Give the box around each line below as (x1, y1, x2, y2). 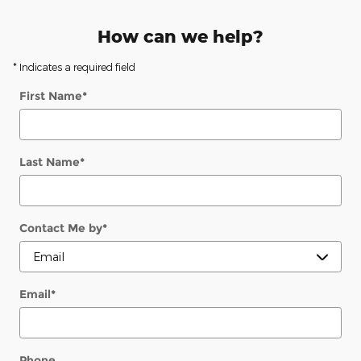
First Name (19, 89, 82, 103)
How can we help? (98, 26, 263, 47)
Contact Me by (19, 221, 102, 235)
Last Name (19, 155, 80, 169)
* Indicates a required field (13, 61, 135, 73)
